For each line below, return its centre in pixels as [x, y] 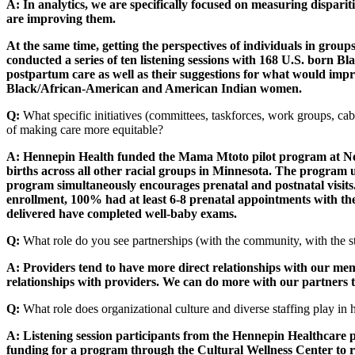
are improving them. [61, 18]
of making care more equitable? [85, 129]
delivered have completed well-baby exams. [122, 213]
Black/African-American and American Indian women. [154, 88]
